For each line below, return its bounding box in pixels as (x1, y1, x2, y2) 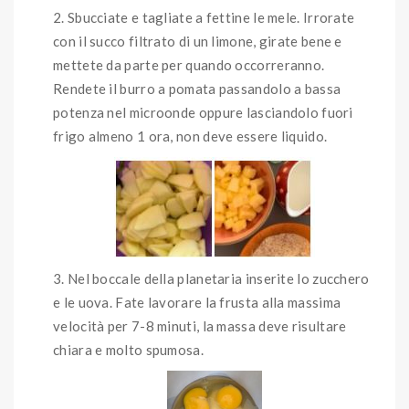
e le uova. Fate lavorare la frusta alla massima (53, 293, 341, 310)
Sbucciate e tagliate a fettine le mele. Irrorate (67, 8, 355, 26)
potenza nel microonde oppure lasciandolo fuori (53, 103, 353, 121)
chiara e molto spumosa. (53, 341, 207, 358)
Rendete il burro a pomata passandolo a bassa (53, 79, 341, 97)
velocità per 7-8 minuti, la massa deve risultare (53, 317, 347, 334)
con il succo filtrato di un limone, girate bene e (53, 32, 342, 49)
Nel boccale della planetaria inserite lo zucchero (67, 269, 370, 287)
